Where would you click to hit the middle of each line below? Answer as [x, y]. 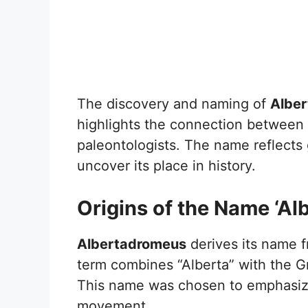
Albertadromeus [132, 244]
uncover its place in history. [166, 165]
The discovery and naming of [174, 103]
